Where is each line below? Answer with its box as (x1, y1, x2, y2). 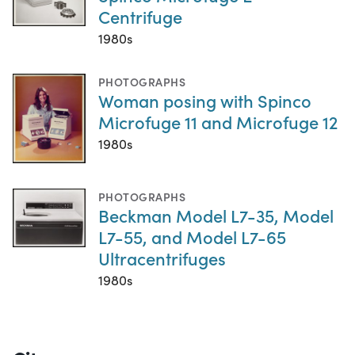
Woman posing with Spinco (98, 87, 311, 113)
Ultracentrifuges (98, 246, 226, 271)
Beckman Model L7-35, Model (98, 203, 334, 228)
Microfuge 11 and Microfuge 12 (98, 109, 338, 134)
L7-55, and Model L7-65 (98, 224, 286, 250)
